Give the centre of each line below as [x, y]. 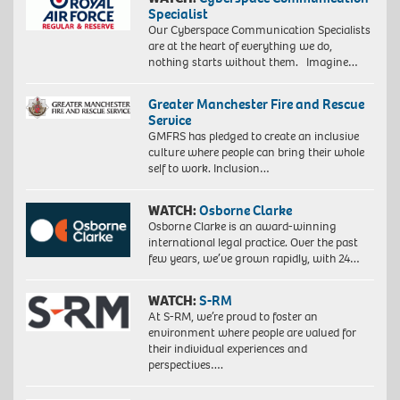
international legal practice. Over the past [253, 242]
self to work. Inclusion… [208, 168]
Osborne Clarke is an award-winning [242, 226]
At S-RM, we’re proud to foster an [233, 316]
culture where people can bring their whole [256, 152]
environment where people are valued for [252, 332]
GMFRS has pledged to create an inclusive [253, 136]
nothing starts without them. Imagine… [253, 62]
